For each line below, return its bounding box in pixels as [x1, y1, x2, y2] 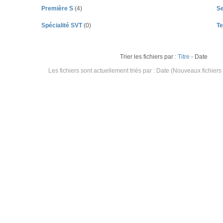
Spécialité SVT [41, 22, 83, 29]
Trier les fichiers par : [117, 53, 178, 60]
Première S [41, 5, 74, 12]
